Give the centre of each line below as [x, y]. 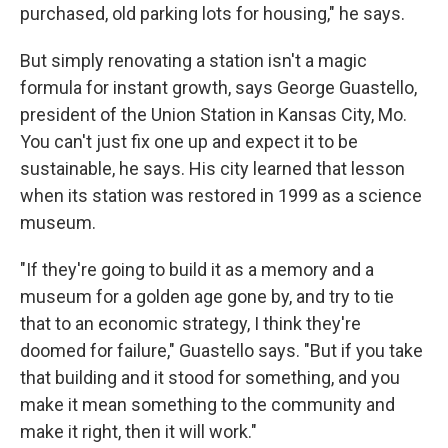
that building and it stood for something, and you [210, 377]
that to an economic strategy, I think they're [190, 323]
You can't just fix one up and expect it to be [189, 141]
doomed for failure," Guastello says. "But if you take [221, 350]
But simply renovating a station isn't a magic [193, 60]
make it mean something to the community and [207, 404]
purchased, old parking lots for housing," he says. [212, 13]
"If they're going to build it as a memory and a [197, 269]
